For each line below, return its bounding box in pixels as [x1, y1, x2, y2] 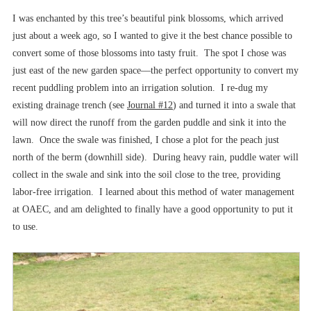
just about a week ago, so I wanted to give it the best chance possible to [12, 30, 292, 41]
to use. [12, 221, 38, 232]
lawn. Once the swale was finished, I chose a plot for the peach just [12, 134, 279, 145]
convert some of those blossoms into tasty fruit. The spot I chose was [12, 47, 286, 58]
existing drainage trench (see [12, 99, 127, 110]
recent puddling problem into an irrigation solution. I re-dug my [12, 82, 268, 93]
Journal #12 [127, 99, 173, 110]
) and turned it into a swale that [173, 99, 296, 110]
